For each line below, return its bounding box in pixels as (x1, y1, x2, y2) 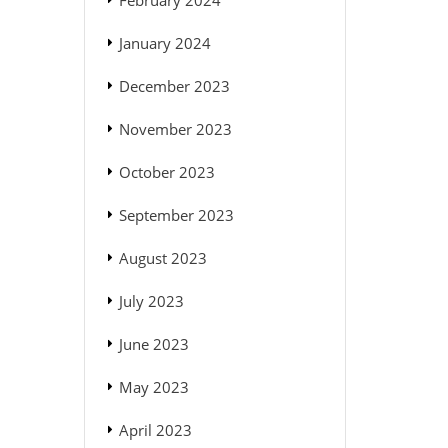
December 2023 (118, 76, 230, 97)
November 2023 (118, 119, 232, 140)
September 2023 (118, 205, 234, 226)
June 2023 (118, 334, 189, 355)
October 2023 (118, 162, 215, 183)
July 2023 (118, 291, 184, 312)
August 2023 (118, 248, 207, 269)
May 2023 (118, 377, 189, 398)
